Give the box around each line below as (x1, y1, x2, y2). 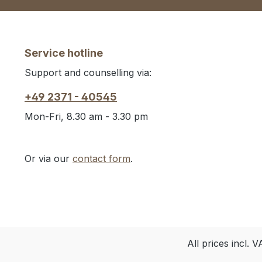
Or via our (25, 153, 73, 165)
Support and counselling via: (25, 67, 151, 79)
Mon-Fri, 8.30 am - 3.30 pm (25, 111, 148, 123)
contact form (73, 153, 130, 165)
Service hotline (25, 47, 103, 60)
